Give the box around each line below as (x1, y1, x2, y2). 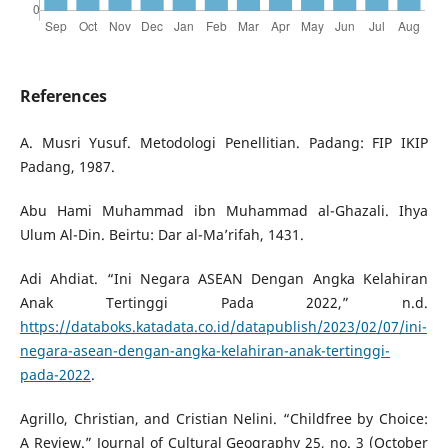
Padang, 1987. (19, 157, 115, 177)
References (19, 85, 107, 108)
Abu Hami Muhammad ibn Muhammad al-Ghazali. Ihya (19, 201, 429, 221)
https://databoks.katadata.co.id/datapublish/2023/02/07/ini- (19, 317, 427, 337)
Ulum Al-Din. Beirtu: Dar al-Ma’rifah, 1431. (19, 225, 304, 245)
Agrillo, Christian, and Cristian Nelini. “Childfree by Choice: (19, 409, 429, 429)
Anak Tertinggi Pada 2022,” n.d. (19, 293, 429, 313)
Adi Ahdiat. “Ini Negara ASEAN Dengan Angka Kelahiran (19, 269, 429, 289)
